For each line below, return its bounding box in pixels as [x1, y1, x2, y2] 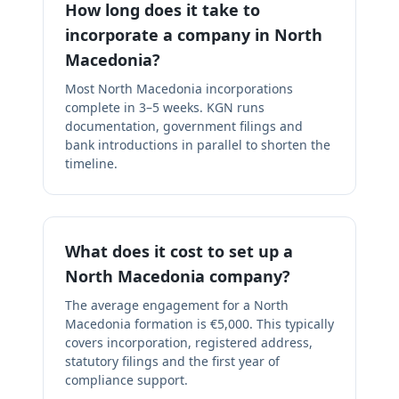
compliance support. [65, 371, 188, 388]
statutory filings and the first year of [65, 353, 280, 370]
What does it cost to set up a [65, 240, 293, 262]
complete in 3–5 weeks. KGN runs [65, 99, 265, 116]
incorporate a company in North [65, 24, 322, 45]
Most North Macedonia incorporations [65, 80, 293, 97]
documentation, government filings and [65, 118, 303, 134]
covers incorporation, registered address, [65, 334, 313, 351]
